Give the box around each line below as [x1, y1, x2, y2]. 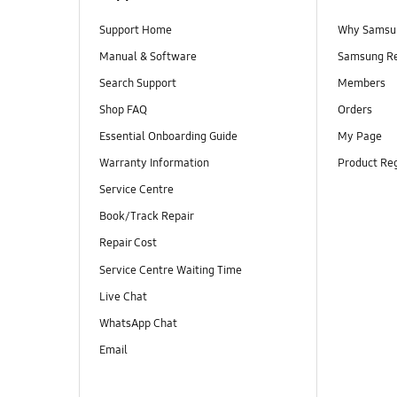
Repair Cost [98, 236, 157, 251]
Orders [337, 103, 375, 118]
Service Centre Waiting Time [98, 262, 242, 277]
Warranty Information [98, 156, 209, 171]
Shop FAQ [98, 103, 147, 118]
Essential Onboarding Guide [98, 129, 237, 144]
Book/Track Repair [98, 209, 194, 224]
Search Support [98, 76, 176, 91]
